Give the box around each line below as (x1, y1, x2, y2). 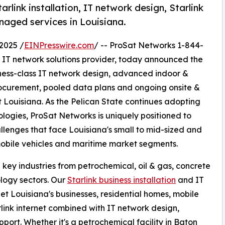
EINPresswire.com (24, 40, 94, 51)
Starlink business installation (67, 175, 176, 185)
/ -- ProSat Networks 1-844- (94, 40, 203, 51)
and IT (176, 175, 204, 185)
